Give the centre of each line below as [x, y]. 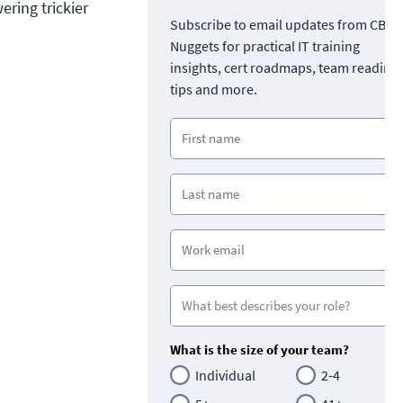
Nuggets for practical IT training [265, 45]
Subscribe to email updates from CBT [282, 24]
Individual [225, 375]
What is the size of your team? [260, 349]
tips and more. [214, 89]
